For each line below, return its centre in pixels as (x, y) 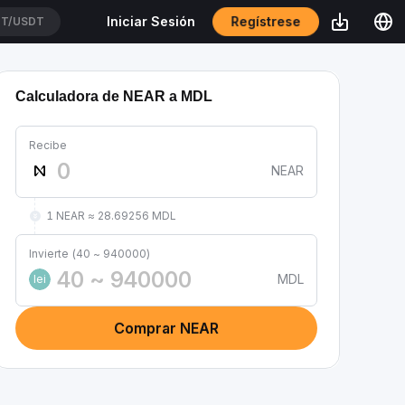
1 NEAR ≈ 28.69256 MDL (111, 216)
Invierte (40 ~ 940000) (89, 254)
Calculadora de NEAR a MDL (114, 96)
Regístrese (266, 21)
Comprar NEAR (166, 328)
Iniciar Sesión (151, 21)
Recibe (48, 145)
